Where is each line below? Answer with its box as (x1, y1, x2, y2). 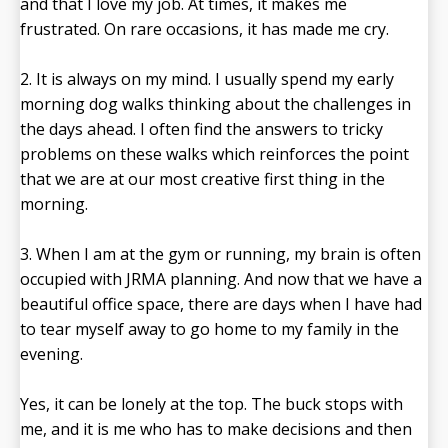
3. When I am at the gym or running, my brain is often (20, 243, 421, 266)
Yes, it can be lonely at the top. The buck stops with (20, 393, 403, 416)
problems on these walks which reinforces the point (20, 143, 409, 166)
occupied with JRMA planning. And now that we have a (20, 268, 422, 291)
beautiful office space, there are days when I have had (20, 293, 422, 316)
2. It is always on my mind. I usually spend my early (20, 68, 394, 91)
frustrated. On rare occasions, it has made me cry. (20, 18, 389, 41)
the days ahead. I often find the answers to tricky (20, 118, 383, 141)
